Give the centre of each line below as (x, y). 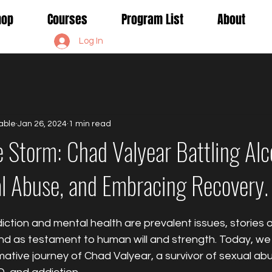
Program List (152, 19)
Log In (91, 41)
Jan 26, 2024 (42, 124)
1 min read (90, 124)
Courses (67, 19)
